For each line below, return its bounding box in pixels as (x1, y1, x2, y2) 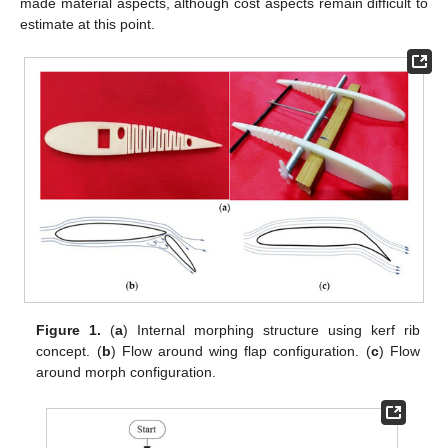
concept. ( (36, 342, 102, 359)
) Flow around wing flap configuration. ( (110, 342, 371, 359)
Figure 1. (36, 321, 102, 338)
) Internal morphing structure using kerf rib (123, 321, 420, 338)
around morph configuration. (36, 363, 217, 380)
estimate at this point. (20, 16, 155, 33)
